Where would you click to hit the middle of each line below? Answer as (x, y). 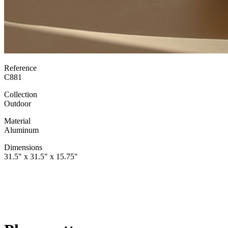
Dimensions (23, 148)
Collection (21, 95)
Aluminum (21, 130)
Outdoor (18, 104)
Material (17, 121)
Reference (20, 68)
